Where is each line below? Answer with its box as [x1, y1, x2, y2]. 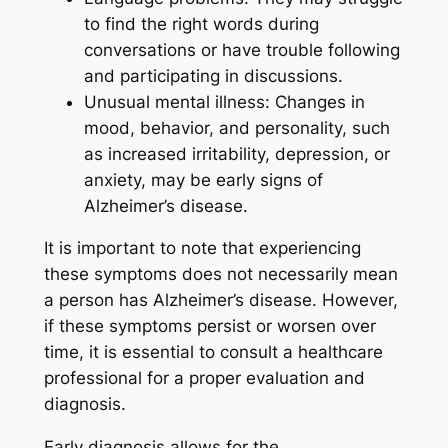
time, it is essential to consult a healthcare [43, 342, 383, 363]
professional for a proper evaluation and [43, 368, 365, 389]
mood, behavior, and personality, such [83, 117, 390, 138]
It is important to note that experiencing [43, 238, 361, 259]
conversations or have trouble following [83, 39, 400, 60]
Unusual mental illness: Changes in [83, 91, 365, 112]
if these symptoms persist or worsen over [43, 316, 376, 337]
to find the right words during [83, 13, 319, 34]
